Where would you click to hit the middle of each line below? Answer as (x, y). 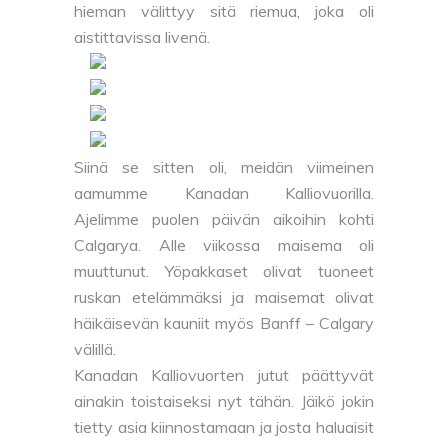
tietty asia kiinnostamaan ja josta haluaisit (224, 427)
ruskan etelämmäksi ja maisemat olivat (224, 297)
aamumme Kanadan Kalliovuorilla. (224, 193)
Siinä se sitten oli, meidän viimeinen (224, 167)
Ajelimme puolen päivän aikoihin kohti (224, 219)
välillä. (97, 349)
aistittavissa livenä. (142, 37)
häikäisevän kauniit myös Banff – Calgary (224, 323)
